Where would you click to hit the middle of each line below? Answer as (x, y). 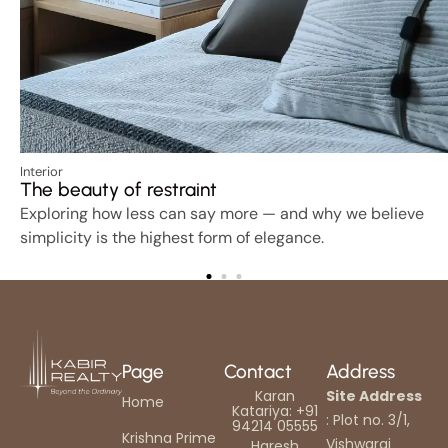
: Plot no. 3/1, (368, 419)
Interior (41, 171)
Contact (258, 371)
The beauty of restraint (118, 189)
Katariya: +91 (275, 410)
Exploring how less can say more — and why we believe (222, 213)
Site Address (374, 395)
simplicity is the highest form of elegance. (172, 237)
